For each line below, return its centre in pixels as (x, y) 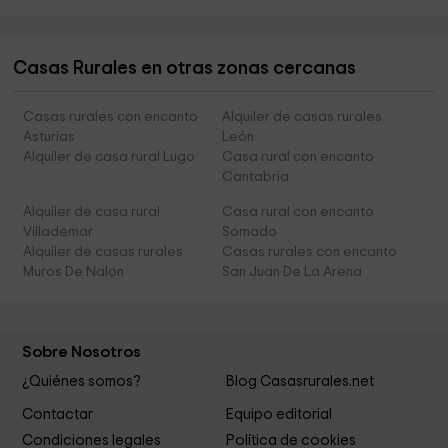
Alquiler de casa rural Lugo (109, 157)
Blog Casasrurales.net (299, 382)
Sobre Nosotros (82, 352)
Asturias (49, 137)
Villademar (58, 232)
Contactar (58, 414)
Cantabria (255, 177)
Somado (249, 232)
